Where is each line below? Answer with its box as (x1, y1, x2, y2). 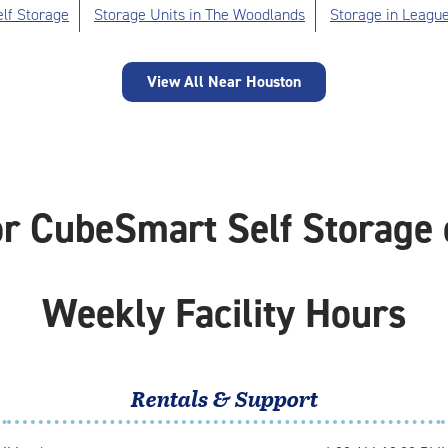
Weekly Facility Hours (41, 287, 407, 340)
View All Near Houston (147, 71, 301, 92)
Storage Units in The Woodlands (94, 4, 305, 25)
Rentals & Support (130, 382, 318, 414)
